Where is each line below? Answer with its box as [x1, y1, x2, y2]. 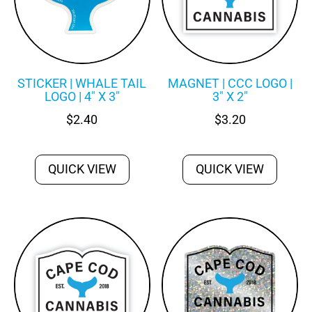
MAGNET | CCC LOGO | [167, 75, 292, 91]
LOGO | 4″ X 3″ [44, 88, 120, 104]
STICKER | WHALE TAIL [17, 75, 147, 91]
